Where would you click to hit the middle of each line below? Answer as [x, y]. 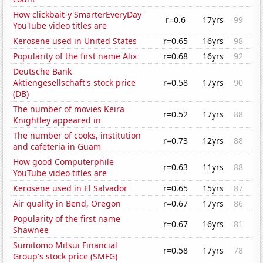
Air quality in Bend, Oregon [67, 204]
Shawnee [31, 230]
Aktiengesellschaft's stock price [75, 83]
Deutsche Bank [43, 72]
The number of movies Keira [69, 109]
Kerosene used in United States [75, 41]
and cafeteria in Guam [57, 147]
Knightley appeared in [57, 120]
